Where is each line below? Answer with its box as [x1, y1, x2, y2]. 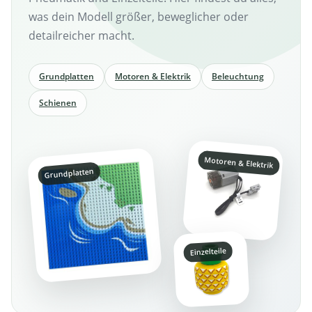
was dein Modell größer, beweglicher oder [29, 9, 249, 24]
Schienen [39, 97, 77, 109]
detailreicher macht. [29, 28, 134, 43]
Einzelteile [189, 245, 227, 258]
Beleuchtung [212, 70, 264, 82]
